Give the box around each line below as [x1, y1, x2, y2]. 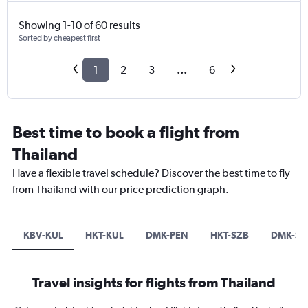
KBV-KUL [23, 230, 63, 241]
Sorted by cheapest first [19, 33, 100, 43]
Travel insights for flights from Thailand [32, 274, 276, 291]
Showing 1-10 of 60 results [19, 19, 140, 32]
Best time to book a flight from [12, 122, 239, 142]
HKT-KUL [85, 230, 124, 241]
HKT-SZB [210, 230, 249, 241]
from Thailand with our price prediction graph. [12, 183, 229, 197]
